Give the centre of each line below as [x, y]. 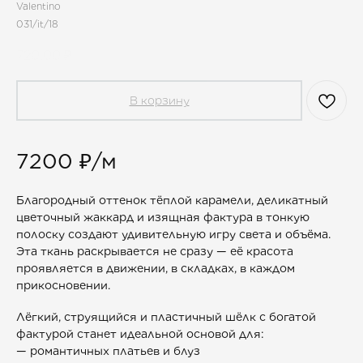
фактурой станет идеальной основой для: [140, 334]
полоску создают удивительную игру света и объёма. [173, 235]
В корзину [159, 101]
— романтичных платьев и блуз [108, 351]
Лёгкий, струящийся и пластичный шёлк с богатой [166, 317]
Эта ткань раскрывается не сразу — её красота [155, 252]
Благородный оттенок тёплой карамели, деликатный [172, 201]
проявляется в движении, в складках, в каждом [156, 269]
